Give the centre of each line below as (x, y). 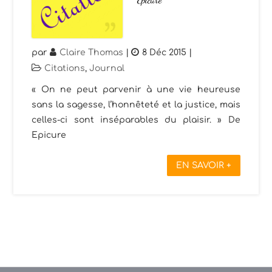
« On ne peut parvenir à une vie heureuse (136, 89)
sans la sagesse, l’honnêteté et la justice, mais (136, 104)
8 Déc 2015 (165, 52)
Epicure (49, 135)
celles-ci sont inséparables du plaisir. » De (136, 120)
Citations (65, 68)
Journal (107, 68)
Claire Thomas (92, 52)
